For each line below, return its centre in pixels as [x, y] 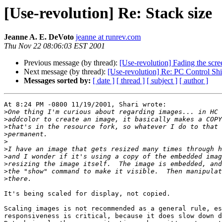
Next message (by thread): [66, 72]
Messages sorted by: [57, 81]
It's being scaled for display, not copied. [87, 194]
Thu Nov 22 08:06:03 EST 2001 [55, 46]
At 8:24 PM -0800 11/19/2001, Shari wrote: [85, 105]
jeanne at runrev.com [108, 37]
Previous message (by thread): [72, 63]
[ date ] [104, 81]
